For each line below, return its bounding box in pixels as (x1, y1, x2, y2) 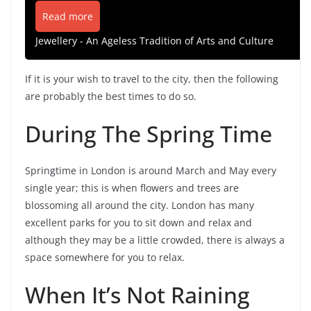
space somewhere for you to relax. (25, 250, 185, 264)
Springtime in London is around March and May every (25, 163, 276, 177)
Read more (42, 9, 93, 23)
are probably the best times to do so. (25, 89, 196, 103)
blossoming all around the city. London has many (25, 198, 254, 212)
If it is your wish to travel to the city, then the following (25, 72, 278, 85)
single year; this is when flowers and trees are (25, 180, 239, 194)
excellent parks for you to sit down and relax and (25, 215, 252, 229)
